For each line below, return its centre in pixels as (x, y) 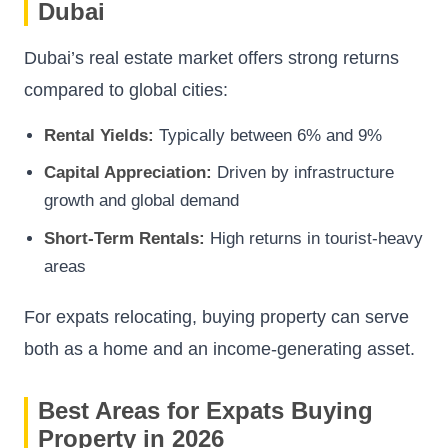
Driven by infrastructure (303, 173)
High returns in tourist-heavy (314, 238)
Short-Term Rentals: (124, 238)
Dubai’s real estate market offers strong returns (211, 57)
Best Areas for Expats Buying (205, 410)
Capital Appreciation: (128, 173)
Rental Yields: (99, 135)
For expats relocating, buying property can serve (216, 316)
